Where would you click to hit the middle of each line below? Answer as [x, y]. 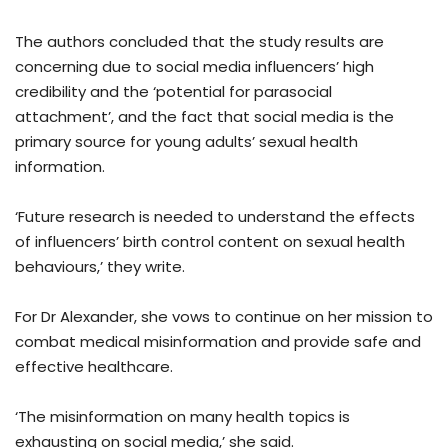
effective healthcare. [94, 367]
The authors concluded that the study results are [199, 42]
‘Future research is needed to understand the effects [215, 217]
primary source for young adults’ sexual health [186, 142]
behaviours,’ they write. [100, 267]
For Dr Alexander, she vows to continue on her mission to [224, 317]
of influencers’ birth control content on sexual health [210, 242]
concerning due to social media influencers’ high [194, 67]
